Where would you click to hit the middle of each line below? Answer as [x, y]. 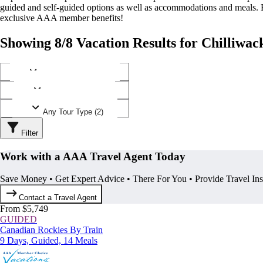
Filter [30, 133]
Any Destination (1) [73, 75]
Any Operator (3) [73, 93]
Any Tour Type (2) [73, 112]
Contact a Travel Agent [58, 198]
